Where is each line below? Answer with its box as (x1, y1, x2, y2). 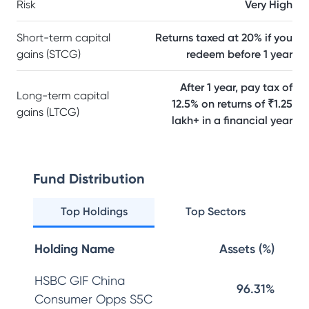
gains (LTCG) (17, 106, 79, 119)
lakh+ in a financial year (172, 114, 292, 127)
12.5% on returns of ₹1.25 (172, 97, 292, 110)
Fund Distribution (33, 170, 145, 187)
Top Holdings (60, 205, 128, 218)
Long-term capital (17, 89, 109, 102)
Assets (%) (219, 241, 275, 257)
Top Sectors (185, 205, 246, 218)
